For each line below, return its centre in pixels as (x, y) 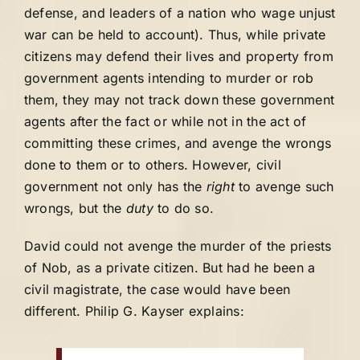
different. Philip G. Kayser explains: (134, 311)
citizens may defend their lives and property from (179, 56)
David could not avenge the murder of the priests (178, 246)
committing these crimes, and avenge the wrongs (178, 143)
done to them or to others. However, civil (153, 165)
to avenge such (284, 186)
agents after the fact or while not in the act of (166, 121)
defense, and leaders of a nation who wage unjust (180, 13)
